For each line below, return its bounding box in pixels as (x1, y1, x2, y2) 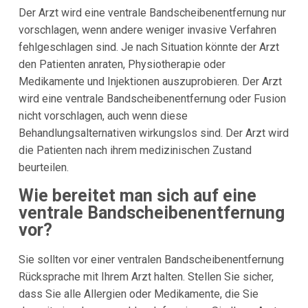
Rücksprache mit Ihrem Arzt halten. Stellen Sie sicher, (18, 269, 274, 283)
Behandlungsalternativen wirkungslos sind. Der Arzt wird (18, 126, 289, 140)
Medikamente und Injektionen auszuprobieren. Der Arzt (18, 75, 282, 89)
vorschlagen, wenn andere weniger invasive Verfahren (18, 23, 276, 37)
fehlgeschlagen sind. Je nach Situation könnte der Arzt (18, 41, 279, 54)
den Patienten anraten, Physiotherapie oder (18, 58, 225, 71)
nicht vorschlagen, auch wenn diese (18, 109, 188, 123)
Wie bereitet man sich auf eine (18, 186, 256, 206)
